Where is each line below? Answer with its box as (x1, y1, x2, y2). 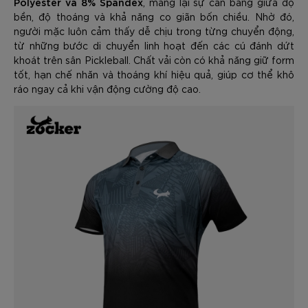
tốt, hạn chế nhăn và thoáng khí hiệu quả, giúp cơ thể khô (14, 68, 294, 80)
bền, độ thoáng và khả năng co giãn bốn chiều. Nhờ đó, (14, 10, 294, 23)
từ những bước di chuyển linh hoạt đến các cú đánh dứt (14, 39, 294, 52)
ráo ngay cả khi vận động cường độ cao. (14, 82, 201, 95)
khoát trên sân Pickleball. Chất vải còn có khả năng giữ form (14, 54, 294, 66)
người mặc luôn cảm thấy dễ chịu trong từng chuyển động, (14, 25, 294, 37)
